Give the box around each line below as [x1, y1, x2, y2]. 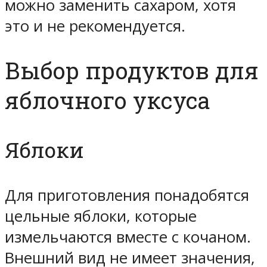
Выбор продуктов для [5, 55, 259, 85]
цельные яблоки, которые [5, 206, 197, 227]
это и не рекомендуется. [5, 15, 190, 37]
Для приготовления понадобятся [5, 185, 249, 206]
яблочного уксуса [5, 85, 210, 115]
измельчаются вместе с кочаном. [5, 226, 251, 248]
